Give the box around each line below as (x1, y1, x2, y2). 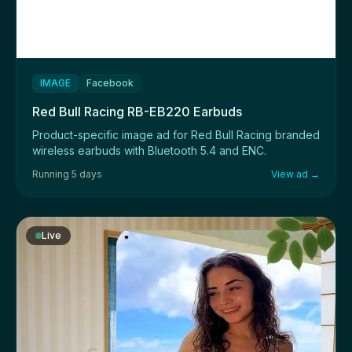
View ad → (271, 167, 320, 180)
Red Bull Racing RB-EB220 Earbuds (32, 103, 242, 119)
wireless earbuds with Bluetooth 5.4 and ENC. (32, 143, 266, 157)
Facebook (86, 76, 134, 89)
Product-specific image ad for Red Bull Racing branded (32, 127, 320, 141)
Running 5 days (32, 167, 102, 180)
